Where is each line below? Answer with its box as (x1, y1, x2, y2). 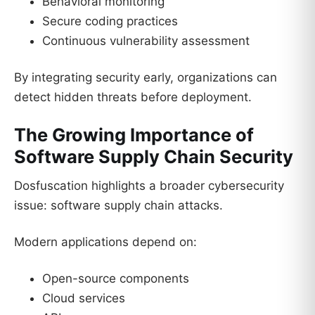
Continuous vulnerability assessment (42, 34, 250, 48)
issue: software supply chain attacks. (14, 198, 223, 213)
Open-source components (42, 271, 189, 285)
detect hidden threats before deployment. (14, 89, 252, 104)
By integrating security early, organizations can (14, 70, 277, 84)
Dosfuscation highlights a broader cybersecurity (14, 179, 284, 193)
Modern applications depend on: (14, 235, 197, 250)
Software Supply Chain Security (14, 145, 293, 167)
